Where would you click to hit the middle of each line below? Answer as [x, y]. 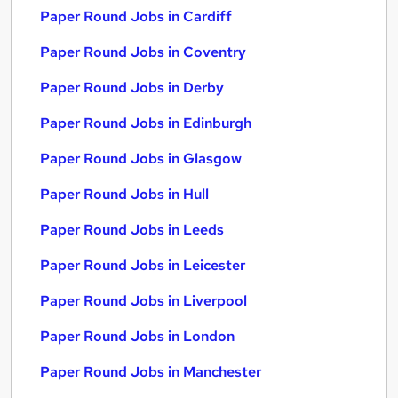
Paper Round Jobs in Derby [132, 88]
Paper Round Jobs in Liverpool [143, 301]
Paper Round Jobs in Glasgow [141, 159]
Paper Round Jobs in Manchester [151, 372]
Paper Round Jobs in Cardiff [136, 16]
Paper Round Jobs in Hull [124, 194]
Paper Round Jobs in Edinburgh [146, 123]
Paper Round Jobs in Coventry [143, 52]
